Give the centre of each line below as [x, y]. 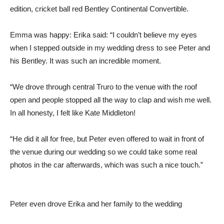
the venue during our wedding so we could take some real [103, 151]
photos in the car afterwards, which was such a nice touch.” [106, 164]
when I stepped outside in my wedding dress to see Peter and [110, 47]
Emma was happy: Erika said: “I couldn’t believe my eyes [103, 34]
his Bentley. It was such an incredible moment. [85, 60]
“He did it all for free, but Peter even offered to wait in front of [107, 138]
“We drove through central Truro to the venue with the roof [103, 86]
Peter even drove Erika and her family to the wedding [96, 203]
